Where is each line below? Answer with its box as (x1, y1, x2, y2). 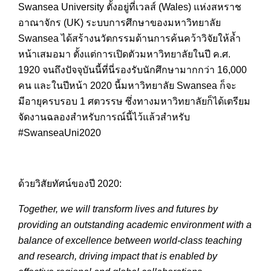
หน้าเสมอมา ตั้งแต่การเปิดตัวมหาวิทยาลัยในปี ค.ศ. (18, 49, 230, 59)
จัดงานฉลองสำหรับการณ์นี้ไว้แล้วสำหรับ (18, 112, 190, 122)
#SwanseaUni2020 (18, 128, 101, 138)
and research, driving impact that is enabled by (18, 251, 217, 261)
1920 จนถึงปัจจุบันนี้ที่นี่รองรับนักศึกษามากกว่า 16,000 (18, 65, 247, 75)
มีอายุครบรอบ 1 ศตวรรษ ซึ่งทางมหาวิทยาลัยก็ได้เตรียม (18, 96, 250, 106)
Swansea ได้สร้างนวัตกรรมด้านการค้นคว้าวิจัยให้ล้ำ (18, 33, 241, 44)
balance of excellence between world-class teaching (18, 235, 242, 246)
